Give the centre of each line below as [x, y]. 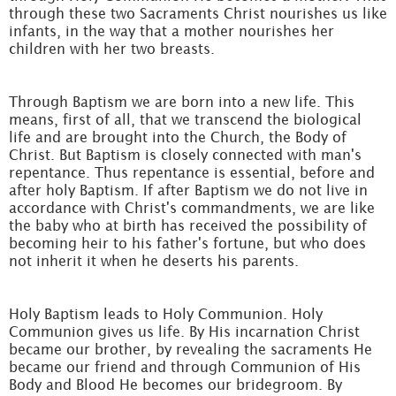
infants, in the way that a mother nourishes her [171, 31]
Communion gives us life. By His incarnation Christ [184, 331]
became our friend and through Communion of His [185, 367]
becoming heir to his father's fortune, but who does [187, 243]
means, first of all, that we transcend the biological [185, 119]
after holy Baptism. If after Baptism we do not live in [188, 190]
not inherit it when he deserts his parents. [154, 261]
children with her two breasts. [112, 49]
